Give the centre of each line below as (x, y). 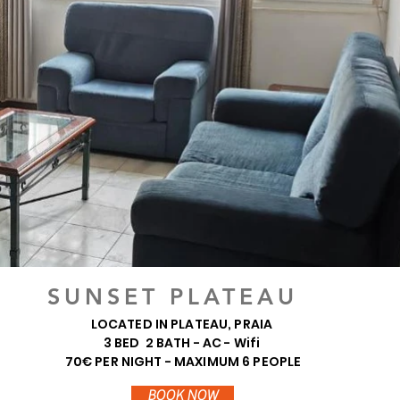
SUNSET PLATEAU (172, 296)
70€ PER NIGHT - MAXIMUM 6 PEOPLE (183, 362)
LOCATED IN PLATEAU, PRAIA (183, 324)
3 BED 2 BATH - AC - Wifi (183, 343)
